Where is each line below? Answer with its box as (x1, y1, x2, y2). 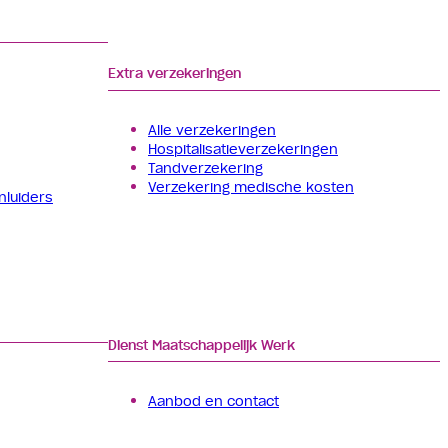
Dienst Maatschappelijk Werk (108, 334, 295, 355)
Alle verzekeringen (148, 120, 276, 140)
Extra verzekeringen (108, 63, 241, 84)
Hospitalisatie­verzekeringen (148, 139, 338, 159)
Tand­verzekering (148, 158, 263, 178)
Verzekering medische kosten (148, 177, 354, 197)
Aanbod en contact (148, 391, 279, 411)
